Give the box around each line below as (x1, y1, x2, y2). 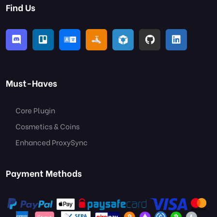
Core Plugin (15, 105, 55, 116)
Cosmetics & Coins (15, 121, 79, 132)
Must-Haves (6, 76, 57, 90)
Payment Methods (6, 166, 82, 180)
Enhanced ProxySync (15, 137, 88, 148)
